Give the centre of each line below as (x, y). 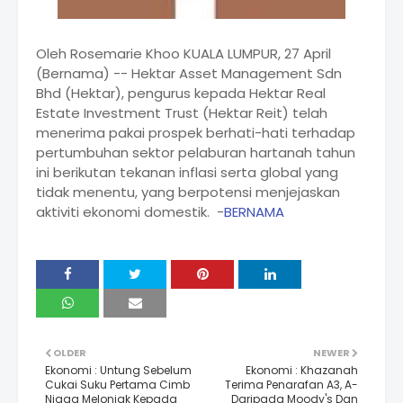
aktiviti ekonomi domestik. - (130, 212)
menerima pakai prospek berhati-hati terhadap (196, 133)
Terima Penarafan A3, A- (291, 385)
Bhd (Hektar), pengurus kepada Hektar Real (181, 94)
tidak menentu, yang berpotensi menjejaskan (188, 193)
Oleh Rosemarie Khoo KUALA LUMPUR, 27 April (184, 54)
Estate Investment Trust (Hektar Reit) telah (182, 113)
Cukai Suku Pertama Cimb (117, 385)
